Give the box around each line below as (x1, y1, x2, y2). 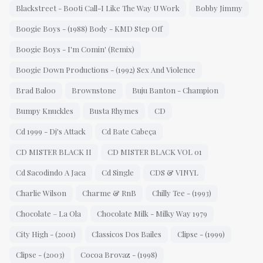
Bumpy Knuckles (16, 106, 73, 116)
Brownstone (72, 85, 116, 96)
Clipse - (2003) (16, 249, 65, 260)
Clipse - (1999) (177, 229, 225, 240)
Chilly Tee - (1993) (152, 188, 211, 198)
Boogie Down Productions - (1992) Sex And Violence (16, 65, 195, 75)
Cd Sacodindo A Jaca (16, 167, 86, 178)
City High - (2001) (16, 229, 76, 240)
